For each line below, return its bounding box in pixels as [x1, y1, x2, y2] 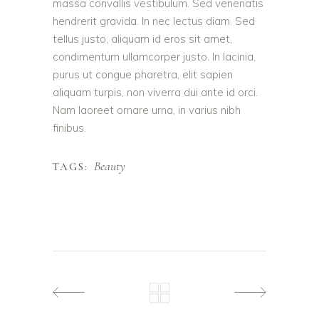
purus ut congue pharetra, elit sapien [53, 67, 233, 81]
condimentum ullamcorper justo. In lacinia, [53, 49, 256, 63]
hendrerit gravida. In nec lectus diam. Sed [53, 14, 255, 28]
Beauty [93, 157, 125, 174]
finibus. [53, 120, 86, 135]
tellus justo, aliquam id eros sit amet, [53, 31, 232, 46]
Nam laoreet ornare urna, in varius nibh [53, 103, 241, 117]
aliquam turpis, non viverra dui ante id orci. [53, 85, 258, 99]
